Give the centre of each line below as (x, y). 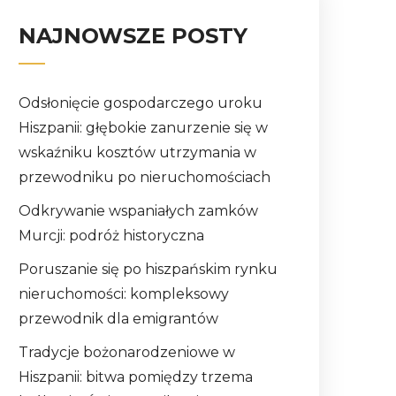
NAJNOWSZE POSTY (133, 36)
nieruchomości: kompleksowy (124, 294)
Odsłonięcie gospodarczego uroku (141, 103)
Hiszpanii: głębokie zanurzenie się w (143, 128)
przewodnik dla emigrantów (118, 319)
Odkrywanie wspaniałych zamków (138, 211)
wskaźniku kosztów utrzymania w (137, 153)
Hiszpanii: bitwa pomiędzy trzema (136, 377)
